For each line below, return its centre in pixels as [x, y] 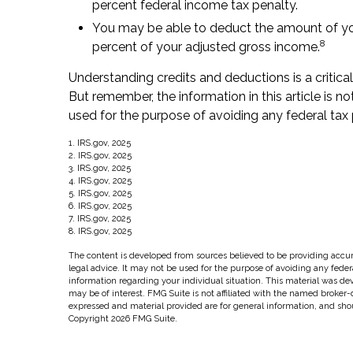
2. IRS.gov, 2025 [100, 156]
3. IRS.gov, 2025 [100, 168]
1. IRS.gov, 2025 [100, 143]
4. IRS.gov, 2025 [100, 181]
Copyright [90, 319]
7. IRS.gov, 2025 [100, 219]
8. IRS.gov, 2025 [100, 231]
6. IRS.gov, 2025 [100, 206]
